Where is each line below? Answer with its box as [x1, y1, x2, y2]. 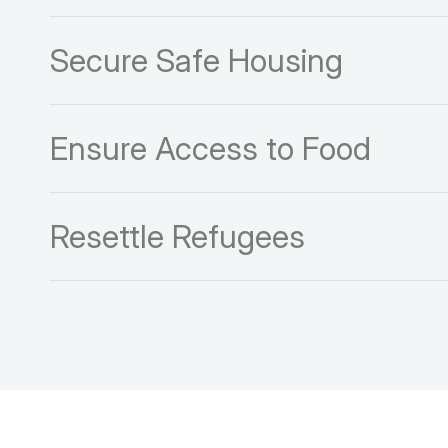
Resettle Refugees [50, 216, 305, 256]
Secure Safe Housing [50, 40, 343, 80]
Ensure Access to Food [50, 128, 371, 168]
